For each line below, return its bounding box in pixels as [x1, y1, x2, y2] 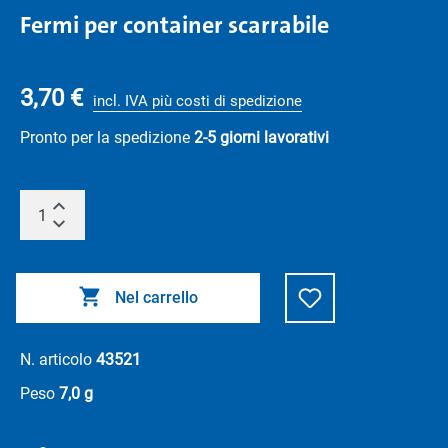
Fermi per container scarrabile [20, 9, 329, 41]
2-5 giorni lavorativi [194, 128, 329, 147]
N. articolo [20, 350, 96, 369]
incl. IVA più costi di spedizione [93, 92, 302, 110]
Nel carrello [114, 288, 198, 307]
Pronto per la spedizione [20, 128, 194, 147]
